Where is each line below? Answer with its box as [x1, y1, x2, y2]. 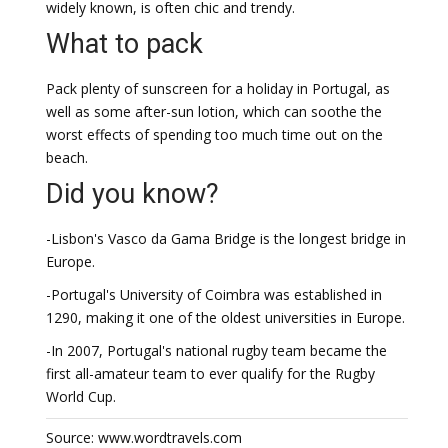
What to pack [46, 28, 203, 60]
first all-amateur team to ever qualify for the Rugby [46, 364, 375, 383]
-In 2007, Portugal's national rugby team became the [46, 341, 387, 360]
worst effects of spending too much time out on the [46, 125, 383, 144]
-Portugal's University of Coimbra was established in [46, 285, 382, 304]
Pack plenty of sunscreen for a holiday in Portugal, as [46, 79, 390, 98]
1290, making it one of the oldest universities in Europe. [46, 308, 405, 327]
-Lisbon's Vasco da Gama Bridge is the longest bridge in [46, 229, 406, 248]
